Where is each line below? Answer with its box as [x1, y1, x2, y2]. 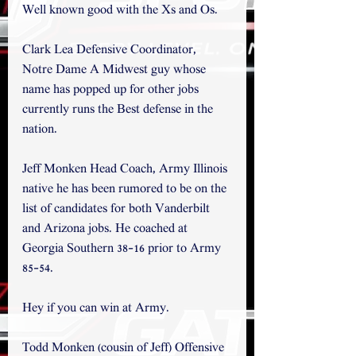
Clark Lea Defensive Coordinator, [22, 43, 199, 58]
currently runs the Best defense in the [22, 103, 216, 118]
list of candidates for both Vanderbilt [22, 202, 213, 217]
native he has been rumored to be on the [22, 182, 230, 197]
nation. [22, 122, 60, 137]
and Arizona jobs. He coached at [22, 222, 191, 237]
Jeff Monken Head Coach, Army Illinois [22, 162, 230, 177]
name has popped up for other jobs [22, 83, 202, 98]
